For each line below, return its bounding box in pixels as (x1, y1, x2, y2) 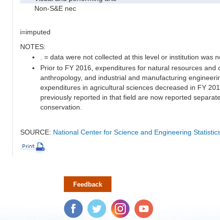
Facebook (64, 200, 86, 208)
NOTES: (20, 42, 46, 51)
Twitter (87, 200, 104, 208)
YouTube (135, 200, 156, 208)
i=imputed (20, 27, 51, 36)
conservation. (40, 103, 82, 111)
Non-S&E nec (23, 4, 76, 12)
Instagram (111, 200, 134, 208)
